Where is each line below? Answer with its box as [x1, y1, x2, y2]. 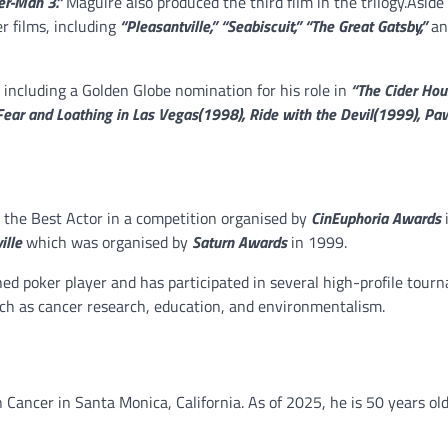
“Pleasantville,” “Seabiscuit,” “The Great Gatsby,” [120, 13, 427, 38]
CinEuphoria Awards [311, 205, 441, 230]
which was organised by [22, 229, 192, 254]
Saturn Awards [192, 229, 287, 254]
